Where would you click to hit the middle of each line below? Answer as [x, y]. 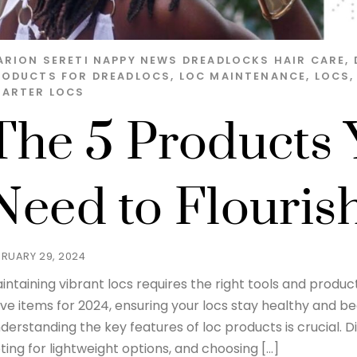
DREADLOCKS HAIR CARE [264, 60]
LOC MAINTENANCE [243, 76]
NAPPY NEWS [135, 60]
